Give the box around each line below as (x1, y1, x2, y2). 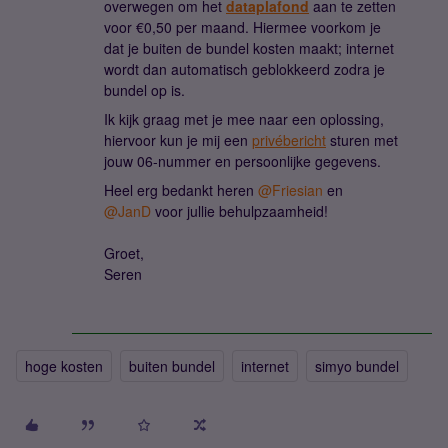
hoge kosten (25, 355, 103, 376)
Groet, (104, 242, 144, 263)
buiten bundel (129, 355, 215, 376)
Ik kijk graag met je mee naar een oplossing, (104, 108, 384, 129)
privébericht (252, 129, 326, 150)
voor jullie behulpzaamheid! (151, 200, 328, 221)
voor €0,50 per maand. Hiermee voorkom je (104, 16, 381, 37)
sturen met (326, 129, 398, 150)
